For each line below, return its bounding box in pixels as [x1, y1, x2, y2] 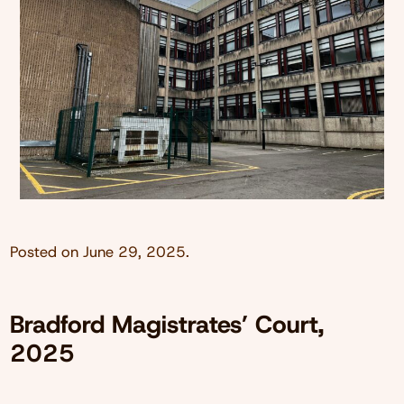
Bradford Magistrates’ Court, [9, 308, 324, 341]
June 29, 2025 [82, 241, 186, 262]
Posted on [9, 241, 83, 262]
